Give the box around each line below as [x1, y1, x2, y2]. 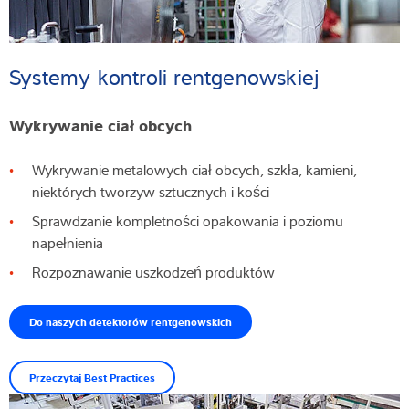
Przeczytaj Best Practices [29, 369, 155, 384]
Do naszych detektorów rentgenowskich [29, 313, 232, 329]
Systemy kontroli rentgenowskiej [9, 60, 332, 92]
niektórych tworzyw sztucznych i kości [32, 181, 273, 202]
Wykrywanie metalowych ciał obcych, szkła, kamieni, [32, 159, 357, 180]
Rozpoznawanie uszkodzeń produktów [32, 261, 278, 282]
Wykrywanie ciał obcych [9, 112, 196, 135]
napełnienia [32, 232, 107, 253]
